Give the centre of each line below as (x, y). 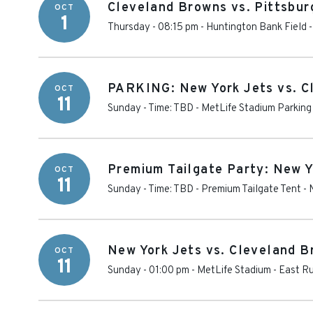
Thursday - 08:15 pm (153, 28)
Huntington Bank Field (256, 28)
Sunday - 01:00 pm (148, 271)
